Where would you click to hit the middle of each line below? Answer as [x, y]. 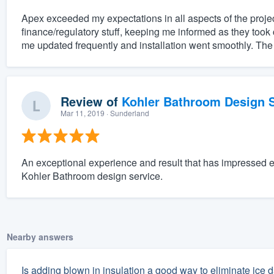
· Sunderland [127, 113]
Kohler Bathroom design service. [92, 176]
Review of [91, 102]
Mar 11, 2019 [82, 113]
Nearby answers [40, 237]
